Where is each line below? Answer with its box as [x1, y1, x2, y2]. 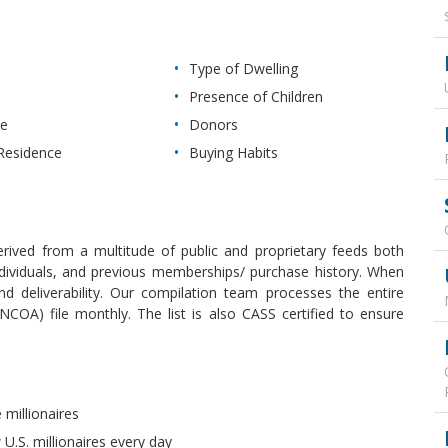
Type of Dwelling [188, 58, 298, 78]
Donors [188, 114, 238, 134]
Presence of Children [188, 86, 323, 106]
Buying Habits [188, 142, 278, 162]
